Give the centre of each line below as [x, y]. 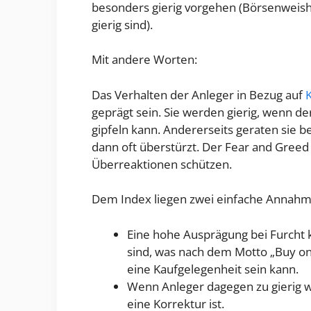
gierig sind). [122, 24]
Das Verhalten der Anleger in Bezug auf [199, 94]
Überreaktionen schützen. [162, 164]
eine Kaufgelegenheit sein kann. [213, 269]
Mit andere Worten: [144, 60]
